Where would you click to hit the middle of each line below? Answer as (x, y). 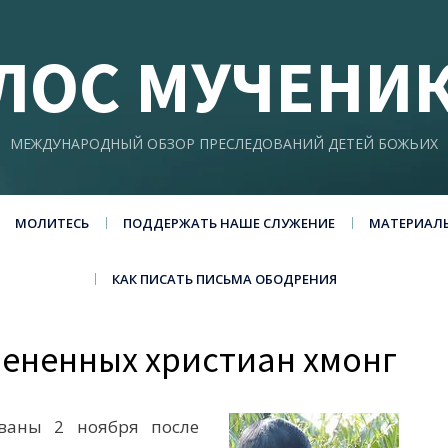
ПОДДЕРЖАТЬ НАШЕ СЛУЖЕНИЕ (228, 223)
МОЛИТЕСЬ (51, 223)
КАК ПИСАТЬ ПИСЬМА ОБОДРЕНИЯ (224, 279)
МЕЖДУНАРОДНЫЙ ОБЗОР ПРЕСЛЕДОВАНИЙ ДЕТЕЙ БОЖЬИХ (224, 143)
